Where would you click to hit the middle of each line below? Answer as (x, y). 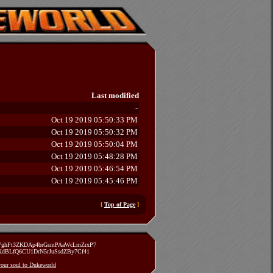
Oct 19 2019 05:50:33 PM (94, 120)
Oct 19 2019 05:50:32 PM (94, 132)
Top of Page (120, 204)
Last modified (115, 95)
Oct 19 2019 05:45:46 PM (94, 181)
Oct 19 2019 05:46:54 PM (94, 168)
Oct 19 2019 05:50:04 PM (94, 144)
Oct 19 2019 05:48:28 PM (94, 156)
